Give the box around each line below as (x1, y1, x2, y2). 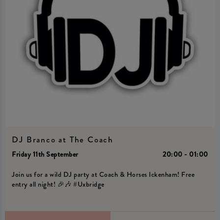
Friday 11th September (12, 149, 79, 160)
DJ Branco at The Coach (12, 133, 113, 146)
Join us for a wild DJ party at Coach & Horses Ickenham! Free (12, 169, 195, 180)
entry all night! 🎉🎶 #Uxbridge (12, 179, 105, 190)
